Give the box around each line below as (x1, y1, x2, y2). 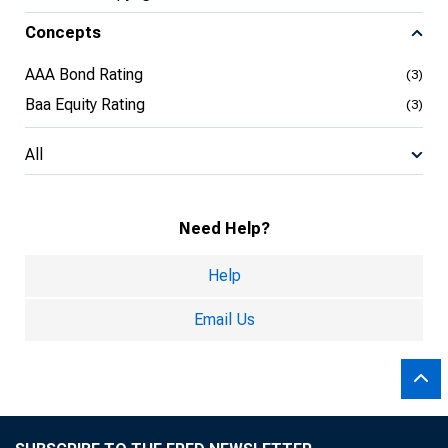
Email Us (193, 310, 255, 329)
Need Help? (178, 219, 270, 238)
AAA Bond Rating (25, 65, 143, 84)
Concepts (25, 23, 101, 42)
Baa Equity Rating (25, 95, 145, 114)
